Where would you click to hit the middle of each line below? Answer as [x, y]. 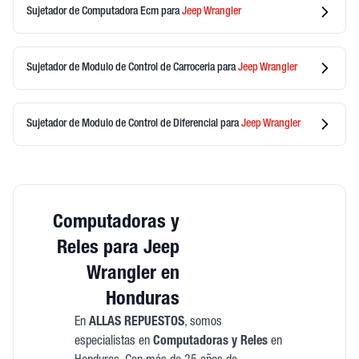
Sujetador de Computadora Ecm [94, 12]
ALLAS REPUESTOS [136, 323]
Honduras [143, 301]
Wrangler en [133, 275]
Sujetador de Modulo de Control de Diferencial [123, 124]
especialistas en [113, 342]
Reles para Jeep [118, 249]
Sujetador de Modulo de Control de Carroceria [122, 68]
